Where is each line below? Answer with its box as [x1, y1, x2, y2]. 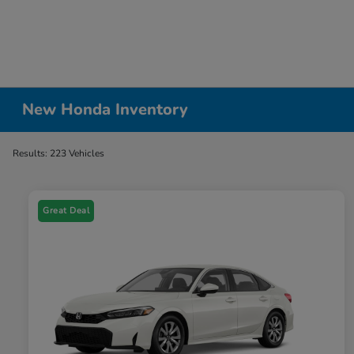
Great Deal [43, 205, 89, 217]
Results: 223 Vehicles [13, 147, 104, 160]
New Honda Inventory [22, 99, 189, 120]
